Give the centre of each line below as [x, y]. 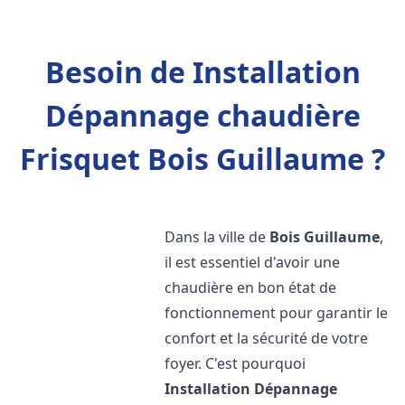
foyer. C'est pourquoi [235, 363]
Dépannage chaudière [202, 115]
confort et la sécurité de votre [267, 338]
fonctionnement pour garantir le [277, 313]
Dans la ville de [217, 237]
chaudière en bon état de [251, 287]
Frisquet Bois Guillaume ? [202, 159]
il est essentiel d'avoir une [253, 262]
